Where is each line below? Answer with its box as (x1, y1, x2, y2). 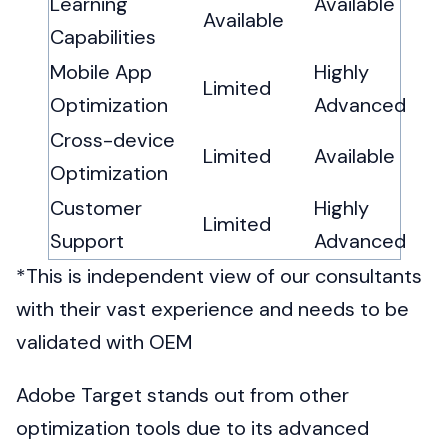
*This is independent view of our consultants (16, 263, 422, 290)
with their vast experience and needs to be (16, 296, 409, 323)
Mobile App (49, 59, 152, 86)
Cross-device (49, 127, 175, 154)
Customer (49, 195, 142, 222)
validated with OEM (16, 329, 192, 356)
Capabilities (49, 24, 156, 51)
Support (49, 228, 124, 255)
